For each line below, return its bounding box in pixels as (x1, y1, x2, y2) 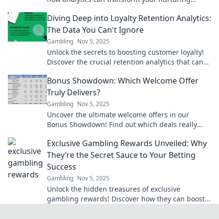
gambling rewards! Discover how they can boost (47, 194, 205, 203)
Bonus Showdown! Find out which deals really (47, 120, 197, 129)
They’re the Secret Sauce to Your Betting (47, 150, 196, 160)
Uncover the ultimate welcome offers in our (47, 110, 189, 119)
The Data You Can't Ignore (47, 24, 144, 35)
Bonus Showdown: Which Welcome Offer (47, 75, 198, 86)
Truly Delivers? (47, 87, 100, 98)
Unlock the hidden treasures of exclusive (47, 184, 180, 194)
